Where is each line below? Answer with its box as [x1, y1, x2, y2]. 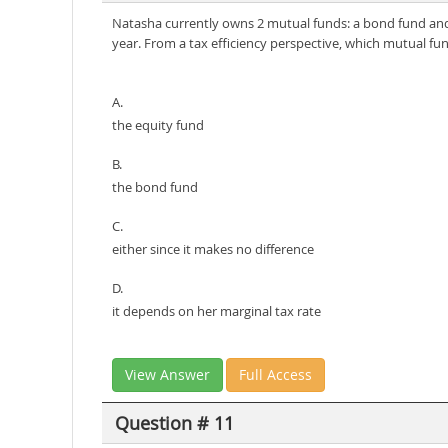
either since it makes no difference [112, 240, 314, 258]
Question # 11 [114, 410, 234, 435]
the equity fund [112, 116, 204, 134]
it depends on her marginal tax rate [112, 302, 321, 320]
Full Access [239, 365, 312, 384]
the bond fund [112, 178, 198, 196]
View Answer [125, 365, 210, 384]
